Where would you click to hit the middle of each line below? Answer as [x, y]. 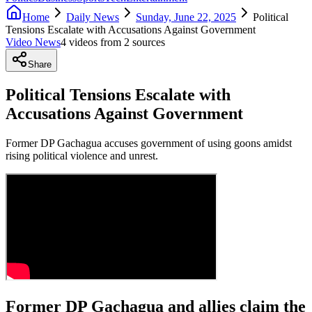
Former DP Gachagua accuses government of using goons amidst [149, 143]
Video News [33, 42]
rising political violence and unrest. [82, 155]
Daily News [93, 17]
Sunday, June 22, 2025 [186, 17]
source [145, 42]
